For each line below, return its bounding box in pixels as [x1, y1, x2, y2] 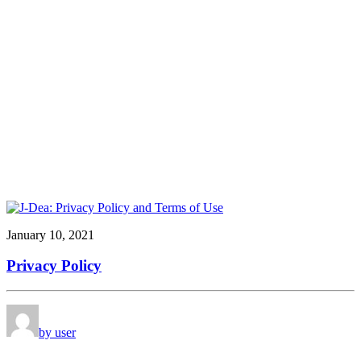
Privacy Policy [6, 257, 102, 275]
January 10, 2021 [6, 227, 94, 242]
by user [39, 326, 76, 340]
